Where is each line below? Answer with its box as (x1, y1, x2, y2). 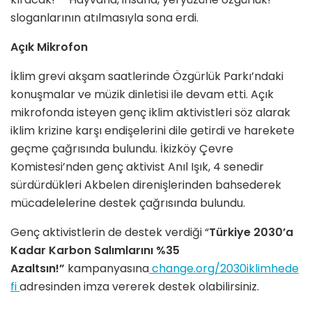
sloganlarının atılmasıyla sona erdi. (10, 9, 198, 26)
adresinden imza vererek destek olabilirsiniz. (19, 278, 259, 295)
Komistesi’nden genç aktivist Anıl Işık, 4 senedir (10, 158, 264, 175)
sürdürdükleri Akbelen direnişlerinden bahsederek (10, 176, 281, 193)
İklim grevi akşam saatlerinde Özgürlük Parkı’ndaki (10, 68, 283, 84)
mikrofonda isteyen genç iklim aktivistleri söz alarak (10, 104, 290, 120)
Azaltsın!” (10, 260, 68, 276)
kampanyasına (68, 260, 149, 276)
